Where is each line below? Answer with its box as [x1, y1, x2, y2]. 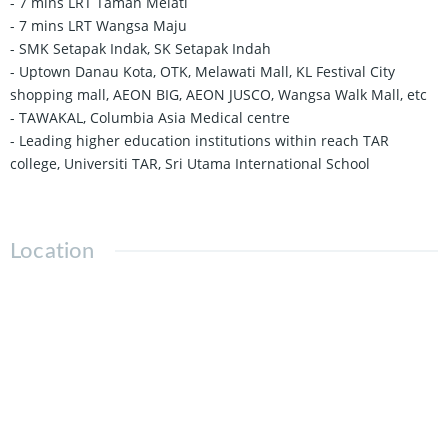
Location [10, 239, 95, 262]
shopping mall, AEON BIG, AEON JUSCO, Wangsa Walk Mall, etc [10, 84, 427, 104]
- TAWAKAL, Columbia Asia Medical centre [10, 107, 290, 127]
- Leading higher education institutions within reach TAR [10, 130, 389, 150]
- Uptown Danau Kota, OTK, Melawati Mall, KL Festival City [10, 61, 395, 81]
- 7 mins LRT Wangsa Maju [10, 15, 187, 35]
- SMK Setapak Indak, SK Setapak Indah [10, 38, 271, 58]
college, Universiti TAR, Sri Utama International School [10, 153, 370, 173]
